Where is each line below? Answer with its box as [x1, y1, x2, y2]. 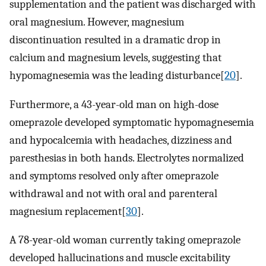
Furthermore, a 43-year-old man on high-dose [9, 97, 218, 111]
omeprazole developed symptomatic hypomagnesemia [9, 115, 254, 129]
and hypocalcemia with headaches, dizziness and [9, 133, 232, 147]
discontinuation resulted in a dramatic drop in [9, 33, 221, 47]
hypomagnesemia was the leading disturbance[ [9, 69, 224, 83]
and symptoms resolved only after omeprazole [9, 169, 218, 182]
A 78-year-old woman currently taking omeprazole [9, 233, 240, 247]
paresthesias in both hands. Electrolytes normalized [9, 151, 244, 164]
